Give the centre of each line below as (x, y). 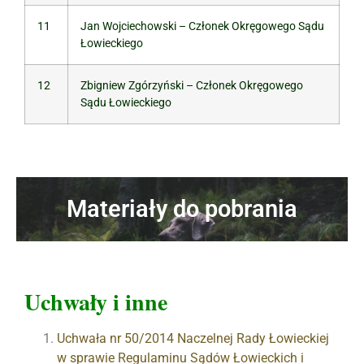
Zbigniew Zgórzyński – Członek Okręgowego (192, 86)
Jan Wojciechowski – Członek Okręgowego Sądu (202, 26)
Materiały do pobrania (182, 209)
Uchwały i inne (96, 302)
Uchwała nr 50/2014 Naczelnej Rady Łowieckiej (193, 338)
